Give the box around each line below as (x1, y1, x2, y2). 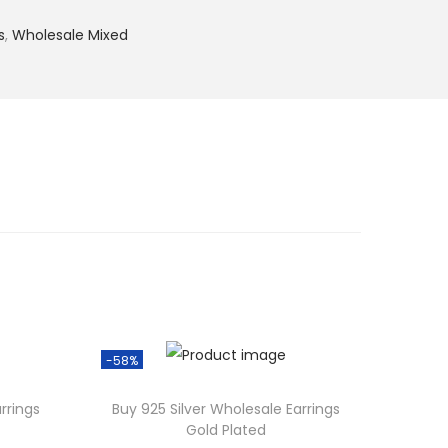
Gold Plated (185, 420, 266, 441)
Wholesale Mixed (12, 25, 128, 45)
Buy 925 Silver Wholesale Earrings (111, 399, 340, 420)
